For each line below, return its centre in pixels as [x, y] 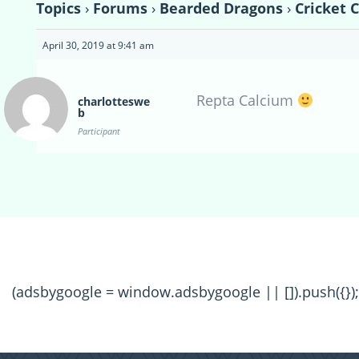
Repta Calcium [247, 101]
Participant [99, 131]
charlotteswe [114, 102]
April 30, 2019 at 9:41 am [98, 46]
